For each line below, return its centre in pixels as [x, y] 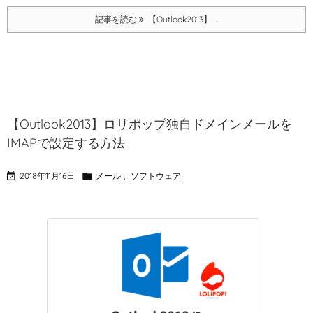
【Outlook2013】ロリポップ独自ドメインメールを [150, 124]
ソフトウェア [156, 176]
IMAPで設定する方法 [66, 143]
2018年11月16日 [47, 176]
